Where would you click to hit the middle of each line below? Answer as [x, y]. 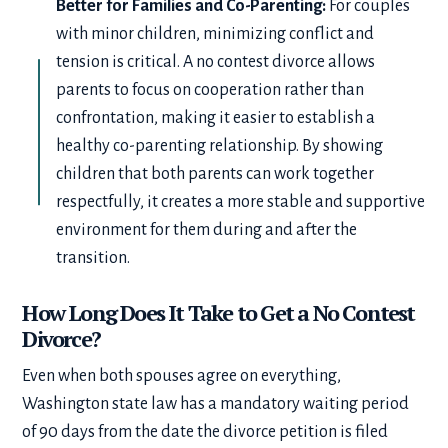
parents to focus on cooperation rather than [210, 90]
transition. [96, 258]
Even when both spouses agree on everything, [182, 376]
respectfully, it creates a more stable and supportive [241, 202]
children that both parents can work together [215, 174]
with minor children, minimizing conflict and [215, 34]
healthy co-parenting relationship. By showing [220, 146]
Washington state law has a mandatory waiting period [216, 404]
